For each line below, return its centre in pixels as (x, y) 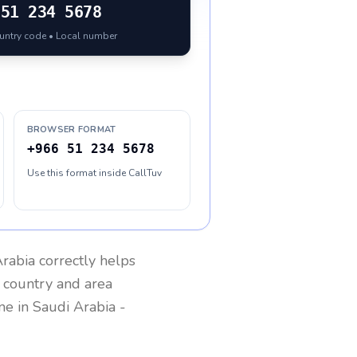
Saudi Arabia (74, 307)
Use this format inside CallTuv (94, 173)
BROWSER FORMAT (71, 129)
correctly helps (85, 261)
